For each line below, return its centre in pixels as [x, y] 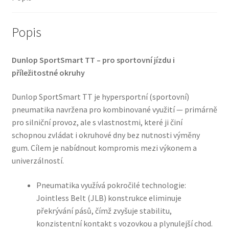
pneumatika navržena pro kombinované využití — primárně [114, 110]
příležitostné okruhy [48, 72]
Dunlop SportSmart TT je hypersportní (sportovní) [100, 97]
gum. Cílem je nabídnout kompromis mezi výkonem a [104, 148]
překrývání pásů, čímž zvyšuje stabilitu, [104, 210]
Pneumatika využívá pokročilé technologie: [111, 185]
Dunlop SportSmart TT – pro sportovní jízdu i [93, 60]
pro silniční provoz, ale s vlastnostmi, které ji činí [97, 122]
